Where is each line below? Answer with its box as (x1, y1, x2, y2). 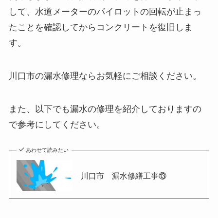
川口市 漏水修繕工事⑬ (80, 171, 166, 180)
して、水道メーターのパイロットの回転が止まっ (8, 7, 201, 17)
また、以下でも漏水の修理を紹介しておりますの (8, 104, 201, 114)
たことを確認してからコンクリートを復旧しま (8, 22, 193, 33)
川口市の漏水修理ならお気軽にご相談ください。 (8, 71, 201, 81)
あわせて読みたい (26, 146, 69, 153)
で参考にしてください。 (8, 119, 105, 129)
